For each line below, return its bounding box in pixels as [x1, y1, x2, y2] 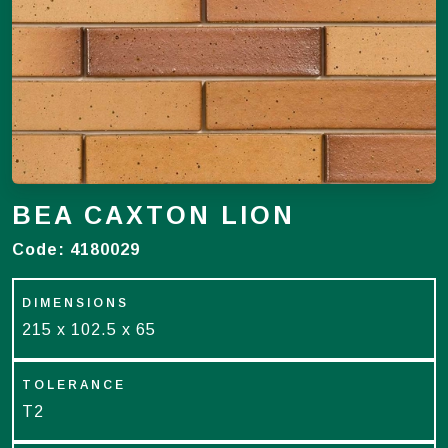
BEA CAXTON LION [12, 201, 295, 229]
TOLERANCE [22, 378, 126, 392]
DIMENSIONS [22, 296, 129, 310]
